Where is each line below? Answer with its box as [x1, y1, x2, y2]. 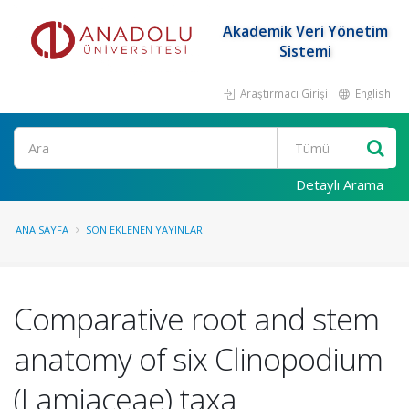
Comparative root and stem [14, 298, 379, 340]
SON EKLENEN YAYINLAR [86, 223, 203, 236]
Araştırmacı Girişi [237, 86, 328, 100]
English [352, 86, 391, 100]
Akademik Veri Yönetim [222, 21, 388, 41]
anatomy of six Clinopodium [14, 338, 383, 380]
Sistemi [278, 41, 331, 61]
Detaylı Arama [296, 175, 383, 194]
